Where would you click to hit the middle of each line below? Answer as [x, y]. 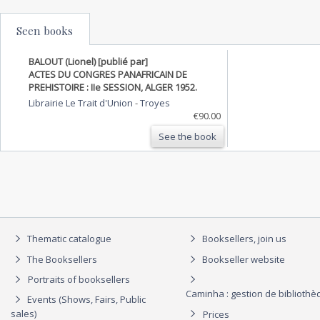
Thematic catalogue [68, 239]
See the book [187, 136]
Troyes [155, 102]
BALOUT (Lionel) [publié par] [88, 61]
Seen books [45, 30]
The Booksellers [61, 259]
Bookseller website [242, 259]
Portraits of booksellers [79, 280]
